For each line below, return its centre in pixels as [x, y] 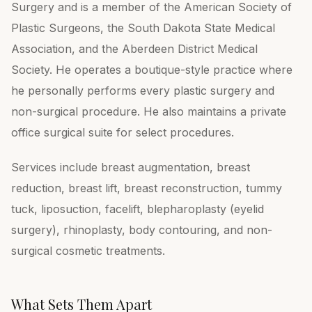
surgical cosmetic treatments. [88, 251]
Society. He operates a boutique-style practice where [152, 70]
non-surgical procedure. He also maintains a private [149, 111]
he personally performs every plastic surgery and [143, 91]
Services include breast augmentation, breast [131, 167]
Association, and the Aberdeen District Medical [134, 49]
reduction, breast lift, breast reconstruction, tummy [147, 188]
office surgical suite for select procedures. [123, 132]
